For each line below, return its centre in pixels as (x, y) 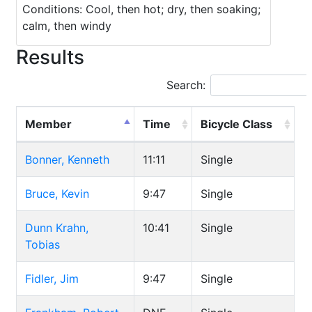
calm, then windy (67, 26)
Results (50, 57)
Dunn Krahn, (57, 228)
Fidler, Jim (52, 279)
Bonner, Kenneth (67, 159)
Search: (186, 85)
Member (48, 124)
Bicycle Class (236, 124)
